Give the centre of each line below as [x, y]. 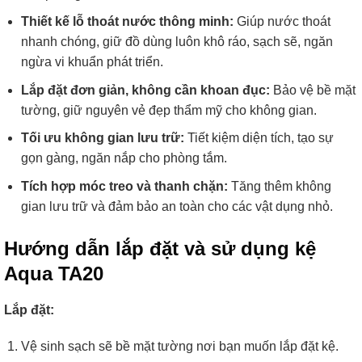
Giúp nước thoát [282, 22]
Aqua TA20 [54, 273]
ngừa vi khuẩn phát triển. [92, 62]
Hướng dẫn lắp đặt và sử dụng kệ [160, 248]
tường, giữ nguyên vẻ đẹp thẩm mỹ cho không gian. [168, 110]
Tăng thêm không [279, 186]
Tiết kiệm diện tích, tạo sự [259, 138]
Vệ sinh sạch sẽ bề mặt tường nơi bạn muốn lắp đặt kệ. [179, 347]
